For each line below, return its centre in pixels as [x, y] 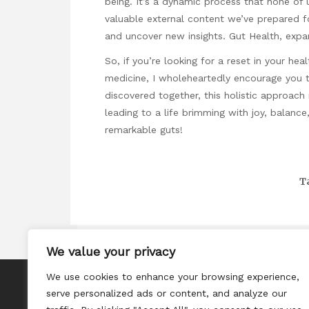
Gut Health [254, 36]
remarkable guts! [144, 129]
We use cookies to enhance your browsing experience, [173, 277]
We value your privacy [111, 251]
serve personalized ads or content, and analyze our [167, 293]
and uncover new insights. [167, 36]
